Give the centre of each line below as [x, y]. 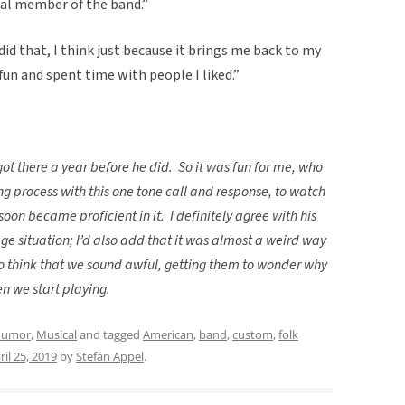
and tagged [110, 334]
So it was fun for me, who [250, 167]
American [168, 334]
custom [253, 334]
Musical [57, 334]
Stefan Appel [110, 356]
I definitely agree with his [243, 216]
